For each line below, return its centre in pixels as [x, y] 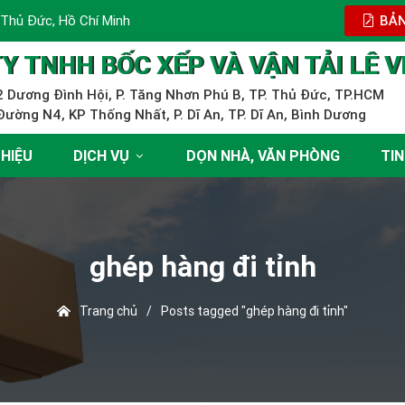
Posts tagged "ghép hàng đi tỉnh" [255, 311]
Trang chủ [104, 311]
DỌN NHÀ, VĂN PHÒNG [263, 155]
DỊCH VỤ [101, 155]
